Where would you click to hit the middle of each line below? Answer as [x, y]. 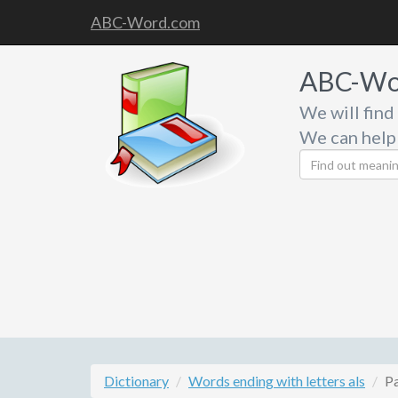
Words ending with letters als [277, 381]
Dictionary [136, 381]
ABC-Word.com [145, 22]
